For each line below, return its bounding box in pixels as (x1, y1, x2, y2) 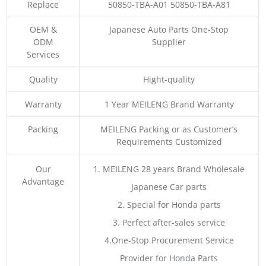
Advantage (22, 175, 65, 187)
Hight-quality (143, 73, 195, 85)
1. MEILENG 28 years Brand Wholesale (93, 163, 245, 175)
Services (27, 48, 60, 60)
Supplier (152, 36, 186, 47)
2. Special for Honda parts (117, 198, 221, 210)
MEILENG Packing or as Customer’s (100, 123, 238, 135)
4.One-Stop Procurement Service (104, 234, 234, 246)
